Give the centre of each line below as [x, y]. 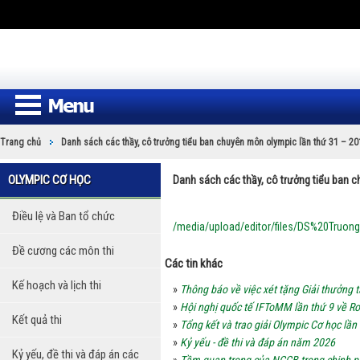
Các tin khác [194, 264]
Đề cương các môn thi [63, 251]
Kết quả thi [37, 320]
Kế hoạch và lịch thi [57, 285]
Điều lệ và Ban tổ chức [63, 216]
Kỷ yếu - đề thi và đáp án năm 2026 [258, 342]
